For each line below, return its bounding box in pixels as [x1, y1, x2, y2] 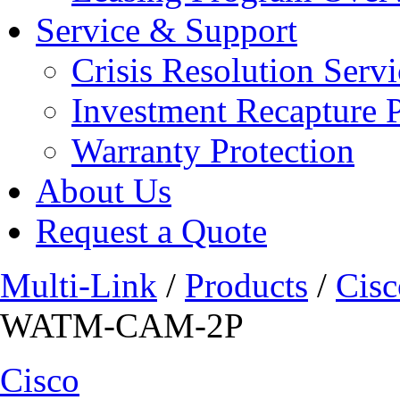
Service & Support [36, 11, 297, 49]
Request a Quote [36, 212, 267, 250]
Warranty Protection [71, 131, 354, 170]
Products [185, 266, 308, 304]
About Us [36, 171, 171, 210]
